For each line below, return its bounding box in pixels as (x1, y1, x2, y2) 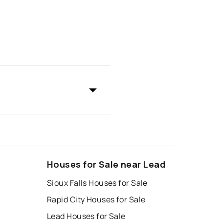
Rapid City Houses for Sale (47, 194, 146, 205)
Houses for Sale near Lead (47, 158, 166, 170)
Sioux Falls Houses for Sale (47, 177, 148, 188)
